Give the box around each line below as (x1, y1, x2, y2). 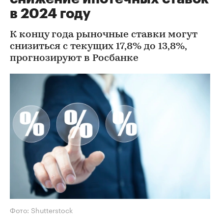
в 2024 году (10, 7, 90, 21)
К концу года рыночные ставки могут (10, 30, 197, 40)
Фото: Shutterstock (10, 204, 73, 215)
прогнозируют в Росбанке (10, 54, 138, 63)
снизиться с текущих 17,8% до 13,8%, (10, 42, 187, 52)
